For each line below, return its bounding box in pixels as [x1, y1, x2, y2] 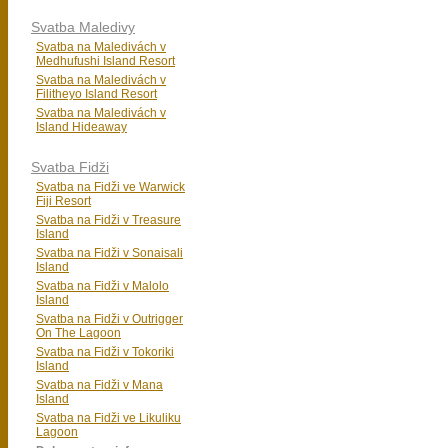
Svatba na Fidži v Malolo [36, 279, 169, 293]
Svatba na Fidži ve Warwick [36, 180, 185, 194]
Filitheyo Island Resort [36, 87, 157, 101]
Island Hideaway [36, 120, 127, 134]
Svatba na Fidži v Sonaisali [36, 246, 183, 260]
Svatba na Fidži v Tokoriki [36, 345, 174, 359]
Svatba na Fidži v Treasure [36, 213, 181, 227]
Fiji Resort [36, 194, 91, 208]
